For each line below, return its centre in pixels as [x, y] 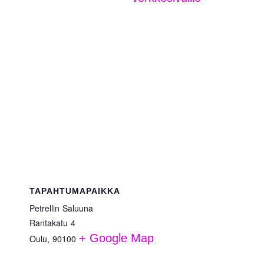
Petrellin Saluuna [61, 208]
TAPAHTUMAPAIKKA [75, 191]
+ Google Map [116, 238]
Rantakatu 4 [52, 223]
